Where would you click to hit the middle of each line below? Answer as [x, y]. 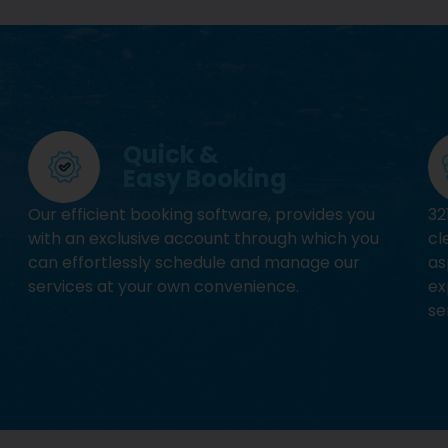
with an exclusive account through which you [204, 239]
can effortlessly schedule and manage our [194, 263]
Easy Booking [205, 179]
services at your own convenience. [164, 287]
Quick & [171, 155]
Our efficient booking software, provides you [202, 215]
